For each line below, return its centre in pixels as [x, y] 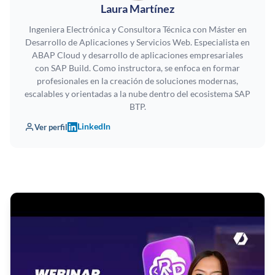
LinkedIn [94, 127]
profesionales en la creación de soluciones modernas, [137, 81]
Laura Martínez [137, 9]
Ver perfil [51, 127]
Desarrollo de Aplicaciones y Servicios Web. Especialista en [137, 42]
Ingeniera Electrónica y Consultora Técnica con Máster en [137, 29]
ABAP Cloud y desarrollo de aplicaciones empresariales [137, 55]
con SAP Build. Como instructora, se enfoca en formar [137, 68]
